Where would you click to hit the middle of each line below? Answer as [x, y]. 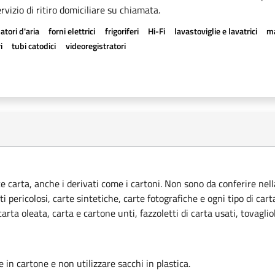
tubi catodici [34, 46]
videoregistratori [95, 46]
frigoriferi [122, 31]
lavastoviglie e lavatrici [215, 31]
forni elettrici [72, 31]
